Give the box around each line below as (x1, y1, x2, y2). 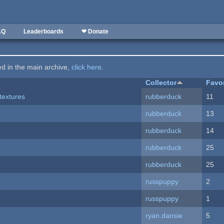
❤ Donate (81, 28, 108, 35)
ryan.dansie (145, 211, 183, 220)
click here (71, 63, 102, 71)
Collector (145, 78, 177, 87)
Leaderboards (23, 28, 63, 35)
